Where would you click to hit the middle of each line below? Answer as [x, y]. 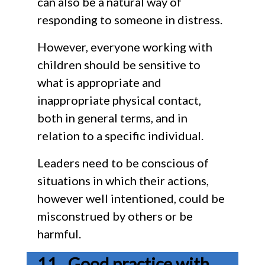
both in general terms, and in [112, 117]
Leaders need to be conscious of [123, 162]
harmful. [59, 233]
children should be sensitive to [119, 64]
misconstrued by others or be [115, 216]
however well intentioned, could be [131, 198]
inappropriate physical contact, [119, 100]
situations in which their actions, [123, 180]
